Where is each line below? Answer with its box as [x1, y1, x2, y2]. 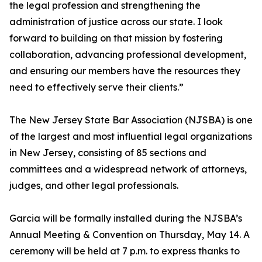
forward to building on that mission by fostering [9, 32, 223, 44]
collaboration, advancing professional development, [9, 49, 246, 61]
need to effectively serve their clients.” [9, 81, 184, 94]
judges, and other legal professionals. [9, 180, 178, 192]
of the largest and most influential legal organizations [9, 130, 252, 143]
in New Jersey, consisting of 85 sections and [9, 147, 206, 159]
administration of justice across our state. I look [9, 16, 223, 28]
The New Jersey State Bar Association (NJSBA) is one [9, 114, 253, 126]
